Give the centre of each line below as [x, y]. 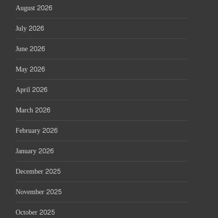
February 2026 [36, 131]
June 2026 [30, 49]
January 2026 [35, 151]
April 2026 [31, 90]
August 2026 [34, 8]
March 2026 [33, 110]
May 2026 [30, 69]
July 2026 [30, 28]
